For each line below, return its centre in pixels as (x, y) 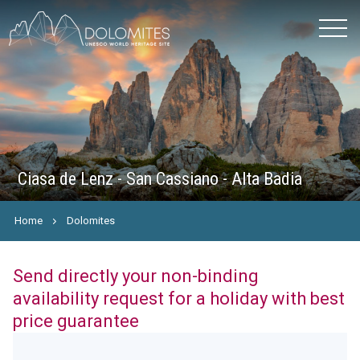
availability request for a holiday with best (178, 299)
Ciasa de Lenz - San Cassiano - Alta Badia (160, 179)
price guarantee (76, 321)
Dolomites (91, 221)
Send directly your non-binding (135, 276)
